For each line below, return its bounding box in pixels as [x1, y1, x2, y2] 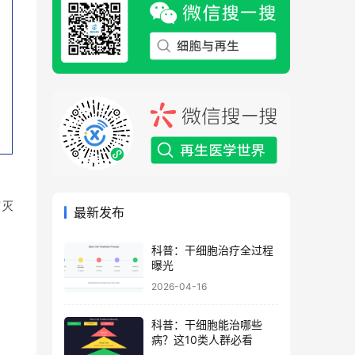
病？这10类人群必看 [151, 332, 253, 346]
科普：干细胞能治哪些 [151, 317, 262, 331]
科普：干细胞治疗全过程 [151, 243, 273, 258]
